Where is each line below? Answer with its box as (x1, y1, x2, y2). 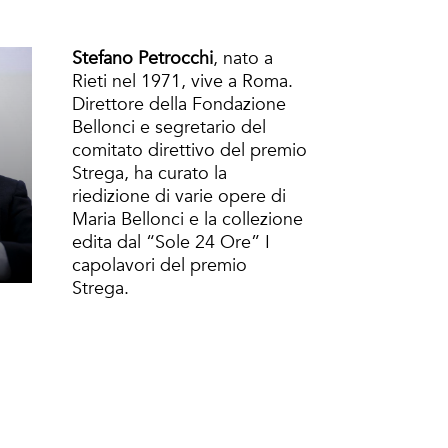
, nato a (213, 46, 273, 71)
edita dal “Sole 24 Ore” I (72, 230, 270, 255)
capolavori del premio (72, 253, 247, 278)
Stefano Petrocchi (72, 46, 213, 71)
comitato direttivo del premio (72, 138, 307, 163)
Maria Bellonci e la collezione (72, 207, 303, 232)
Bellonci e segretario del (72, 115, 266, 140)
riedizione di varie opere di (72, 184, 286, 209)
